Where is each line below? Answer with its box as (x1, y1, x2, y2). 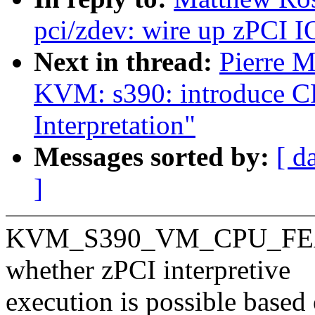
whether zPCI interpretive (6, 255, 290, 285)
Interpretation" (34, 110, 195, 141)
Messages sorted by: (34, 141, 276, 172)
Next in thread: (34, 46, 219, 77)
